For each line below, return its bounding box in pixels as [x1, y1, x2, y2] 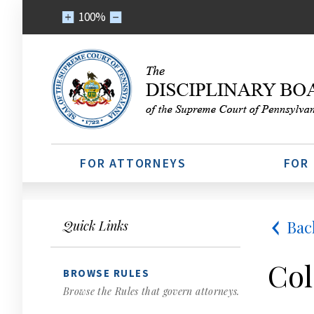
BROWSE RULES [63, 266, 149, 280]
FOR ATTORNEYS [80, 155, 186, 171]
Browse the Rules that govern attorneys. [63, 285, 240, 298]
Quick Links [63, 217, 128, 234]
